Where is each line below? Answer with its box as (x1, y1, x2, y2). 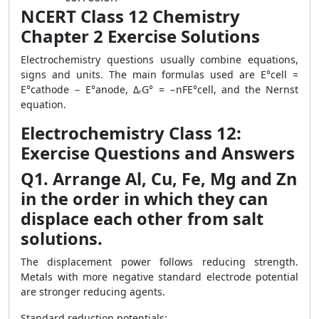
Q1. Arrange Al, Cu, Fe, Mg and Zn (21, 167, 297, 190)
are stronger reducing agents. (21, 285, 165, 298)
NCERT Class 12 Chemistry (21, 4, 240, 28)
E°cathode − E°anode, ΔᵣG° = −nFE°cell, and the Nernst (21, 83, 298, 96)
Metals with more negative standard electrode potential (21, 270, 298, 283)
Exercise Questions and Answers (21, 141, 295, 164)
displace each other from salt (21, 207, 263, 230)
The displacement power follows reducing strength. (21, 255, 298, 268)
